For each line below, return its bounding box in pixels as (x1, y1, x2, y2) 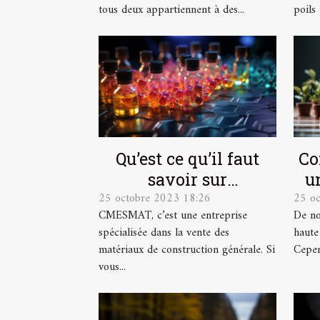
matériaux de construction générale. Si (99, 239, 275, 260)
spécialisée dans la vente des (99, 222, 229, 243)
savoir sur (148, 168, 227, 190)
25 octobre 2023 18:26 (99, 188, 211, 209)
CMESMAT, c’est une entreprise (99, 205, 247, 226)
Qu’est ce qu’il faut (116, 147, 259, 169)
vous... (99, 256, 126, 277)
